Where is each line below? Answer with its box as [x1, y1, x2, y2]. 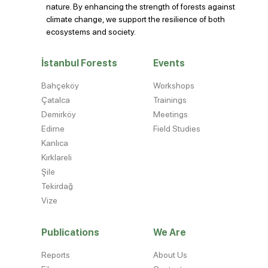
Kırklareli [41, 153, 72, 163]
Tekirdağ [41, 181, 74, 191]
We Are [153, 227, 186, 239]
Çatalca [41, 95, 71, 105]
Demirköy [41, 109, 77, 120]
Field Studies [153, 124, 200, 134]
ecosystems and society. [46, 27, 136, 37]
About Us [153, 250, 187, 260]
